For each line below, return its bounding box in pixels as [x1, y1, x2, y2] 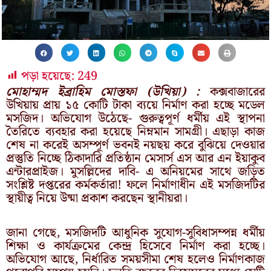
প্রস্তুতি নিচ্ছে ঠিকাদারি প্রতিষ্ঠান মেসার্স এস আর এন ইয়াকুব [6, 148, 265, 168]
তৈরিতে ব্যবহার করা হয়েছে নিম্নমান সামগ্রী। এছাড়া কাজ [6, 122, 265, 142]
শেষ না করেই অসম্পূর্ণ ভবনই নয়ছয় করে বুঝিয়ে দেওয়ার [6, 135, 265, 155]
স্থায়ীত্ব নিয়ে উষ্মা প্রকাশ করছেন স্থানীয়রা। [6, 188, 188, 208]
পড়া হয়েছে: [21, 66, 74, 86]
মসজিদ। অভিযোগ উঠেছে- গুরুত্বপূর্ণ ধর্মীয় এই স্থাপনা [6, 108, 265, 128]
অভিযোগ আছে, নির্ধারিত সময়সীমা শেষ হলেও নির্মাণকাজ [6, 249, 265, 269]
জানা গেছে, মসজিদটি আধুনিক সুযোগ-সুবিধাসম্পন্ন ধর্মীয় [6, 223, 265, 243]
